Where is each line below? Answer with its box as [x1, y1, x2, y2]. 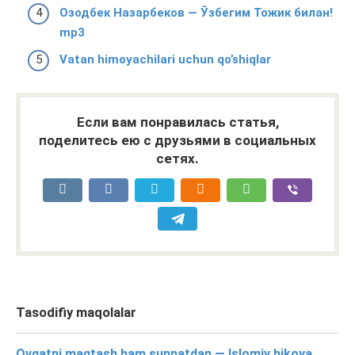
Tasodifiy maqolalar [16, 304, 136, 320]
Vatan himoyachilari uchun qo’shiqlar [59, 52, 271, 67]
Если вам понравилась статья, [76, 113, 279, 130]
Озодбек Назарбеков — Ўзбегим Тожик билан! [59, 6, 333, 20]
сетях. [156, 150, 199, 166]
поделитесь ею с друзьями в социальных [39, 132, 316, 148]
